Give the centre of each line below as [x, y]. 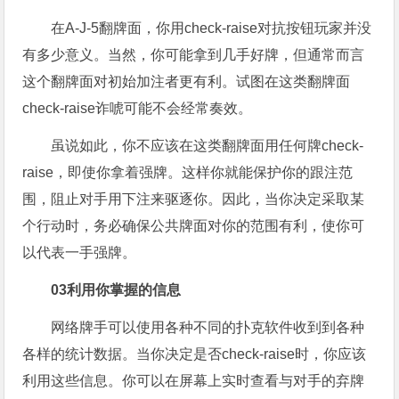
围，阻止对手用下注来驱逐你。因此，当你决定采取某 [194, 199]
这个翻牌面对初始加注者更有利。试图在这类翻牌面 [187, 82]
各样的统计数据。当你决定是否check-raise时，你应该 [195, 354]
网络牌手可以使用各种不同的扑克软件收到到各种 [208, 328]
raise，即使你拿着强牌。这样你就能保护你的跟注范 [188, 173]
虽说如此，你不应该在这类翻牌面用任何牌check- [208, 146]
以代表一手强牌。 [80, 253]
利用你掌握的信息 [124, 290]
